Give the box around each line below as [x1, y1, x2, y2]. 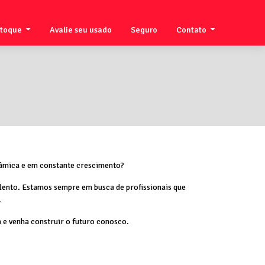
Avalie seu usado [49, 25, 112, 35]
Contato [176, 25, 208, 35]
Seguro [130, 25, 157, 35]
